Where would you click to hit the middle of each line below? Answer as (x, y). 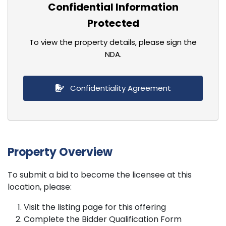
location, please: (40, 187)
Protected (113, 23)
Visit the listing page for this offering (95, 207)
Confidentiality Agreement (119, 88)
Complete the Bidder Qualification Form (103, 219)
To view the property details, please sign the (113, 42)
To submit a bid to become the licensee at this (100, 175)
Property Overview (60, 152)
